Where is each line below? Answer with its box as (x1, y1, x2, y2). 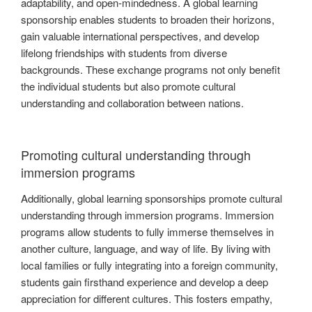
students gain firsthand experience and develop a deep (21, 274, 268, 290)
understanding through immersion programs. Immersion (21, 208, 274, 223)
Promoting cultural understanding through (21, 145, 251, 164)
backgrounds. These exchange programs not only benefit (21, 62, 280, 77)
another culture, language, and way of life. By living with (21, 241, 270, 256)
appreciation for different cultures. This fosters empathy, (21, 291, 272, 306)
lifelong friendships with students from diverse (21, 45, 227, 61)
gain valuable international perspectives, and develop (21, 29, 259, 44)
